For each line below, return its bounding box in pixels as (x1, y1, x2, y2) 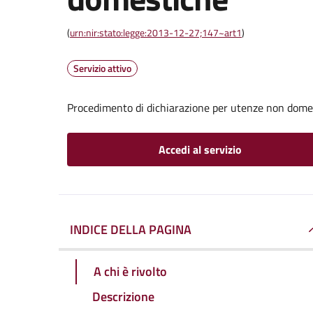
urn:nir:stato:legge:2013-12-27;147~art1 (70, 25, 242, 40)
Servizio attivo (73, 61, 131, 75)
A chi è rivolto (94, 261, 167, 281)
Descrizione (92, 286, 154, 306)
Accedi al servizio (158, 141, 242, 158)
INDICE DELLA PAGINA (70, 220, 191, 239)
